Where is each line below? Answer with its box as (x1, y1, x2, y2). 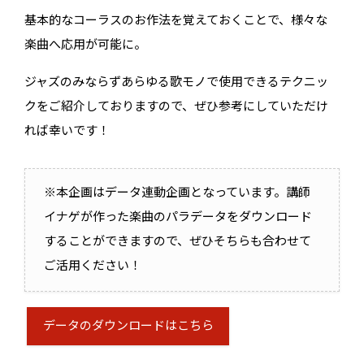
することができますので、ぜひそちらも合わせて (43, 233, 311, 251)
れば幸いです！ (24, 123, 110, 141)
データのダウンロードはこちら (42, 318, 214, 336)
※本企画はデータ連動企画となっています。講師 (43, 184, 310, 202)
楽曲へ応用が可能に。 (24, 37, 147, 54)
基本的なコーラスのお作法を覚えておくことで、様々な (24, 12, 328, 30)
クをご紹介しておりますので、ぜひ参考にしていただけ (24, 98, 329, 116)
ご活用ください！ (43, 258, 141, 275)
